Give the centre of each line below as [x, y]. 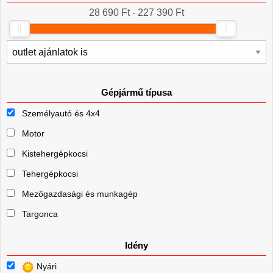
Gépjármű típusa [136, 93]
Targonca [40, 214]
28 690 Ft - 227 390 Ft [136, 13]
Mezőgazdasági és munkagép [80, 194]
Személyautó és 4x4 [61, 114]
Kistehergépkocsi [55, 154]
